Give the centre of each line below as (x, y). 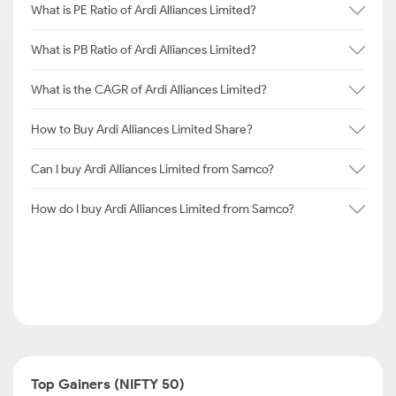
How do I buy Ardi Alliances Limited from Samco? (163, 209)
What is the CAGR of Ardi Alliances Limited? (149, 89)
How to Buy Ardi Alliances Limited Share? (142, 129)
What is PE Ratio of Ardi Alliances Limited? (144, 10)
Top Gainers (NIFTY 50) (108, 384)
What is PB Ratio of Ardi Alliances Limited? (144, 49)
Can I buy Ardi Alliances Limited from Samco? (152, 169)
